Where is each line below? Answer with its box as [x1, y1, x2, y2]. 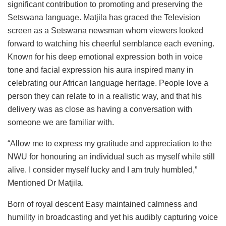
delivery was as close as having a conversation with [8, 105, 192, 114]
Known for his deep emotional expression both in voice [8, 52, 203, 62]
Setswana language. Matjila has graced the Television [8, 13, 200, 22]
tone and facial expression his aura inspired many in [8, 66, 193, 75]
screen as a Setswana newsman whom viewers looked [8, 26, 203, 35]
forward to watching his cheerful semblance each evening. [8, 39, 214, 48]
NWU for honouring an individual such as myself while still [8, 152, 215, 161]
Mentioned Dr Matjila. [8, 179, 84, 188]
